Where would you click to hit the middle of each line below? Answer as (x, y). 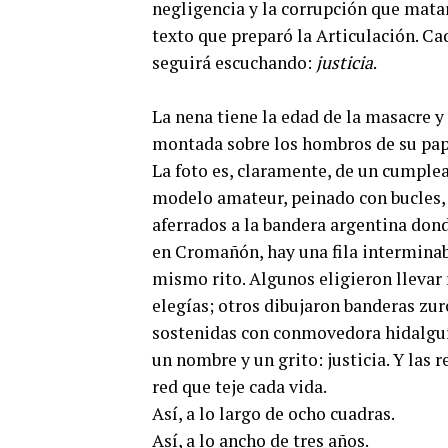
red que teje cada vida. (239, 386)
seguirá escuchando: (234, 62)
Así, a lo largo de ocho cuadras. (273, 413)
